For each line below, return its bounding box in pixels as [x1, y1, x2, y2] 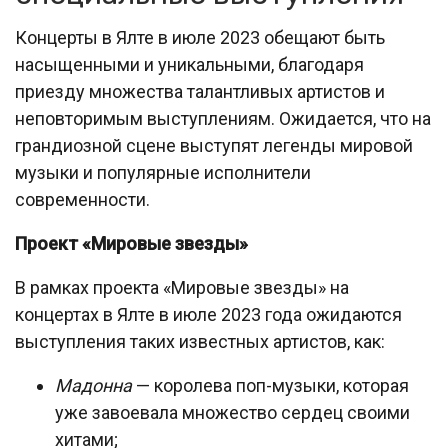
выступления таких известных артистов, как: [15, 331, 385, 352]
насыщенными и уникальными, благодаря [15, 54, 364, 75]
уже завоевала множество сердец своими [55, 402, 410, 423]
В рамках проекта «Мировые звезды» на [15, 277, 349, 298]
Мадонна [55, 375, 132, 396]
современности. [15, 189, 150, 210]
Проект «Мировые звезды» [15, 233, 248, 254]
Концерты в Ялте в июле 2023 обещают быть [15, 27, 385, 48]
